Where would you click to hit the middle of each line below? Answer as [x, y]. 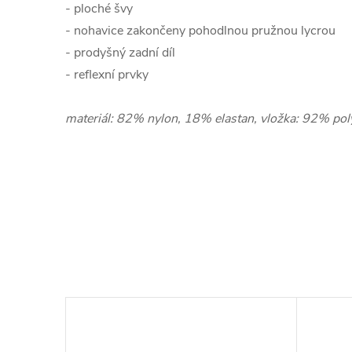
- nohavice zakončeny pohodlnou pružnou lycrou [200, 31]
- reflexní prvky [107, 75]
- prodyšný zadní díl [120, 53]
